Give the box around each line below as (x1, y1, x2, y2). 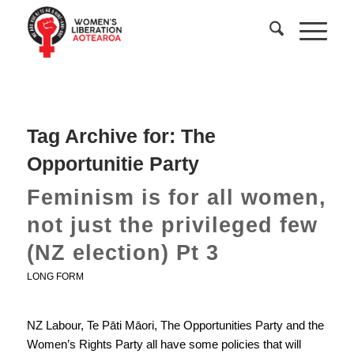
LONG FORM (26, 271, 84, 282)
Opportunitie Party (26, 153, 199, 175)
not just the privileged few (26, 213, 318, 237)
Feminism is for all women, (26, 186, 326, 209)
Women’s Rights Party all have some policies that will (26, 337, 301, 351)
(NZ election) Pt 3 (26, 241, 219, 265)
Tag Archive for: (26, 125, 181, 147)
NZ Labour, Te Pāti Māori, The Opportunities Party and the (26, 318, 324, 332)
